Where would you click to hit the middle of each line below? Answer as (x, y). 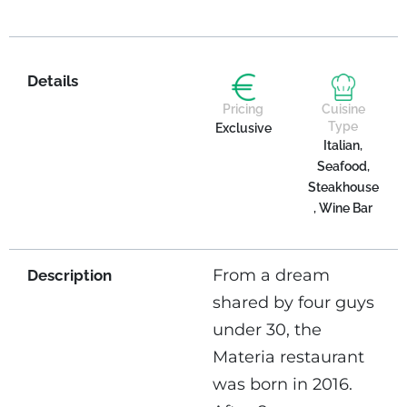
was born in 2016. (283, 385)
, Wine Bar (343, 208)
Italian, (343, 145)
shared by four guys (293, 303)
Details (53, 80)
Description (69, 276)
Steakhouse (343, 187)
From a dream (271, 276)
